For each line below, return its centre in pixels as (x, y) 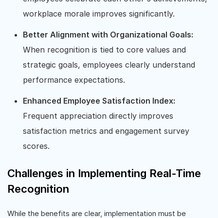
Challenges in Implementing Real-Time (104, 173)
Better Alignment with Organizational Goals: (108, 35)
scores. (36, 146)
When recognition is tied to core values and (104, 50)
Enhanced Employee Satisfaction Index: (99, 101)
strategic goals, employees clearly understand (109, 65)
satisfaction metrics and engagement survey (106, 131)
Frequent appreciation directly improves (98, 116)
